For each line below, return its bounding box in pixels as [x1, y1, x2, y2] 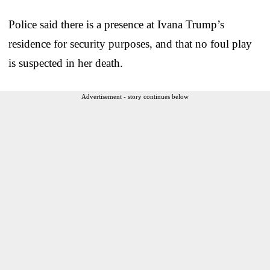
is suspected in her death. [8, 56, 123, 69]
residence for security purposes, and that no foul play [8, 37, 252, 50]
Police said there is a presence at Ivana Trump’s [8, 17, 224, 31]
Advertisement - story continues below [81, 92, 189, 100]
